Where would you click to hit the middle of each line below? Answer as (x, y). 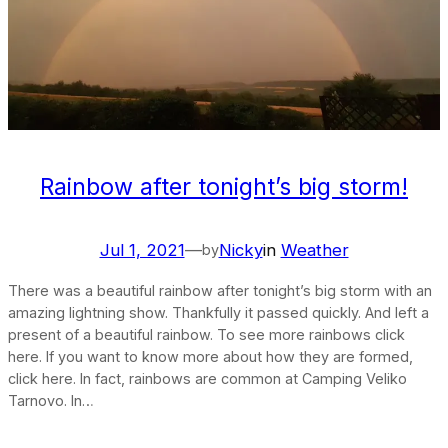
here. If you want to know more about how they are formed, (210, 356)
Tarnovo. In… (51, 400)
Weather (314, 249)
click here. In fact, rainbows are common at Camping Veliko (207, 378)
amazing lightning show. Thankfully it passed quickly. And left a (218, 312)
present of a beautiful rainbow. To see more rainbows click (206, 334)
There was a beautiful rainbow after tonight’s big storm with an (220, 290)
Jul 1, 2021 (142, 249)
